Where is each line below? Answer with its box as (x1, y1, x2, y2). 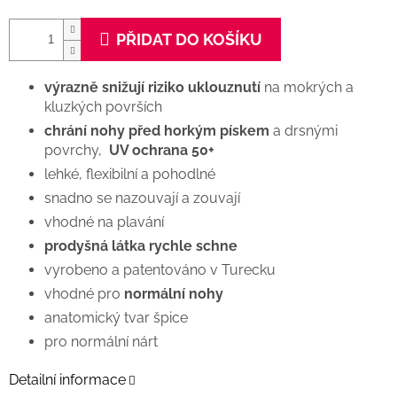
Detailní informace (9, 371, 126, 389)
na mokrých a (261, 79, 354, 97)
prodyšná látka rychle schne (44, 237, 237, 255)
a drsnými (269, 122, 338, 140)
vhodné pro (44, 285, 124, 303)
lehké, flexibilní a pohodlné (44, 166, 215, 183)
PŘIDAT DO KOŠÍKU (116, 30, 262, 50)
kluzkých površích (44, 98, 162, 116)
